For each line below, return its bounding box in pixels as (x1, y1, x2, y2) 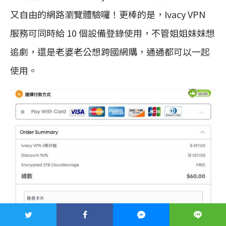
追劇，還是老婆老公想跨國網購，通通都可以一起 (10, 44, 210, 58)
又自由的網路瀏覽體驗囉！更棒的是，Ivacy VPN (10, 7, 205, 21)
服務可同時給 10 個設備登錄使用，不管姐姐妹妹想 (10, 26, 215, 39)
